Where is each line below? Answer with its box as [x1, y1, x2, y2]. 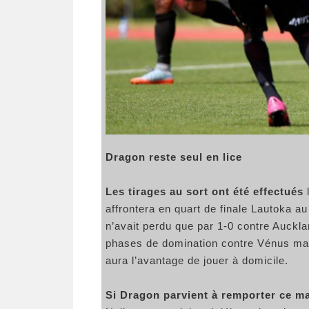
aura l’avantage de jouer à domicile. [106, 255, 288, 267]
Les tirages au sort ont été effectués [106, 186, 303, 198]
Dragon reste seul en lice [106, 151, 242, 163]
